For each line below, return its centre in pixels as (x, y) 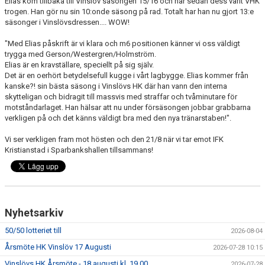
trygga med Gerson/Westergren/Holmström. (80, 54)
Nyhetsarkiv (34, 213)
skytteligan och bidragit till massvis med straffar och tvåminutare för (121, 97)
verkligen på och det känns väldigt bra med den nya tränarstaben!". (118, 118)
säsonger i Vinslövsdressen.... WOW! (67, 22)
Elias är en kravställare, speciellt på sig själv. (79, 65)
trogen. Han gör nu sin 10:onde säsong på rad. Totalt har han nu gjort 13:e (129, 12)
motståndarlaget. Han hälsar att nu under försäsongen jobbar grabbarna (128, 107)
